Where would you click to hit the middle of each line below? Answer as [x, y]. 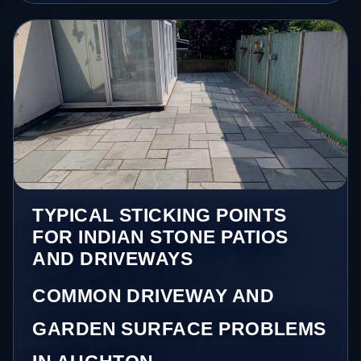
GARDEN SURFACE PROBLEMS [179, 328]
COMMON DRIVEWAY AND [154, 295]
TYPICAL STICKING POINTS [160, 215]
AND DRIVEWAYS [113, 258]
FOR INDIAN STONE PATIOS [160, 237]
